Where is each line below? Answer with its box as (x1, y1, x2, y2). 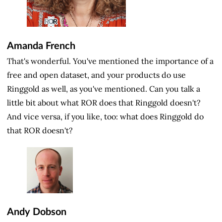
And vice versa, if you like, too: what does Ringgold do (7, 111, 204, 122)
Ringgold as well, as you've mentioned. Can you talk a (7, 84, 200, 94)
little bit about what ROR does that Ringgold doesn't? (7, 98, 201, 108)
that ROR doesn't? (7, 125, 73, 136)
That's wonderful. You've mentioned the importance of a (7, 56, 214, 66)
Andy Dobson (7, 207, 66, 218)
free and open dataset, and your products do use (7, 70, 186, 80)
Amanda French (7, 41, 75, 51)
